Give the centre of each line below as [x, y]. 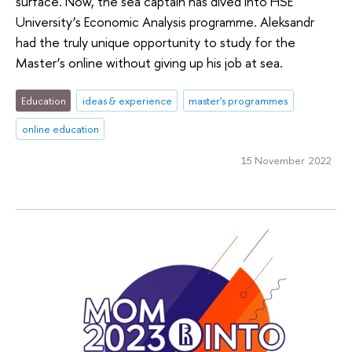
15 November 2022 [286, 160]
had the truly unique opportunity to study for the [156, 42]
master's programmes [238, 101]
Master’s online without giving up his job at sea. [149, 62]
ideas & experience [127, 101]
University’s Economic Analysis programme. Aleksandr [165, 21]
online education [60, 129]
